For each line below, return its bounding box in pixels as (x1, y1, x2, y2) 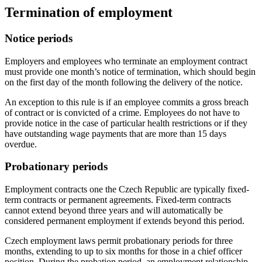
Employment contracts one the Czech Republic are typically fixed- (5, 184, 249, 195)
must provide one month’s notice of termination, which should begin (5, 66, 256, 77)
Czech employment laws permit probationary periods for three (5, 236, 233, 246)
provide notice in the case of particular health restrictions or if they (5, 118, 247, 128)
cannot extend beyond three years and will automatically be (5, 205, 223, 216)
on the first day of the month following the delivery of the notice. (5, 77, 243, 87)
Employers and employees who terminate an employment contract (5, 56, 247, 66)
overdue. (5, 139, 37, 149)
